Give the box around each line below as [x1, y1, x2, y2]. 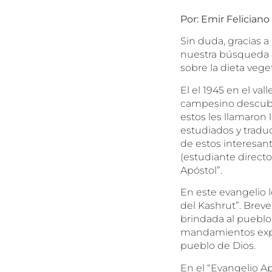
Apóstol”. [180, 164, 222, 176]
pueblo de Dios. [180, 240, 256, 252]
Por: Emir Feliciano [180, 13, 270, 25]
